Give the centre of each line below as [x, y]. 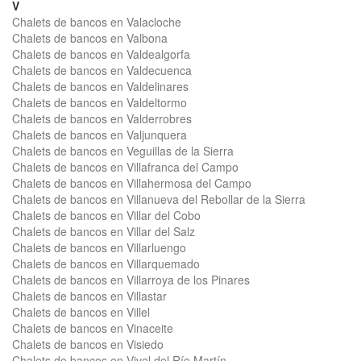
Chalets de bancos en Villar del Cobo [106, 215]
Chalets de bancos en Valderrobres [102, 118]
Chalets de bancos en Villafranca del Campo [125, 167]
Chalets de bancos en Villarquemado [106, 263]
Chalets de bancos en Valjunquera [100, 135]
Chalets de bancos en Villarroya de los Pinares [131, 280]
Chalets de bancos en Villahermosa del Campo [132, 183]
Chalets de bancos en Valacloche [97, 22]
